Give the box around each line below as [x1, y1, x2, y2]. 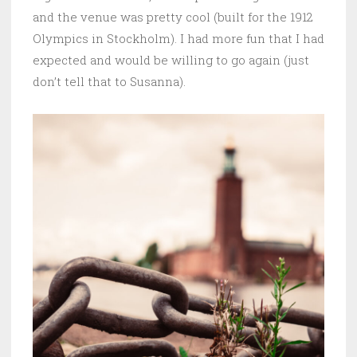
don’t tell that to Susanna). [33, 73, 186, 90]
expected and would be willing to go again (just [33, 52, 309, 69]
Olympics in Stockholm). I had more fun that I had [33, 30, 324, 47]
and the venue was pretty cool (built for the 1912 [33, 9, 313, 25]
